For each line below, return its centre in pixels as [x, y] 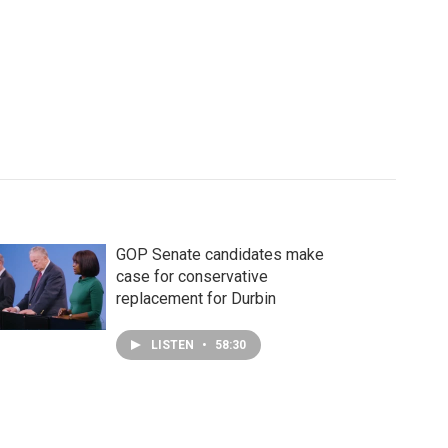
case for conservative [191, 276]
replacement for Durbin [195, 298]
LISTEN [173, 344]
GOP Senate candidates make [219, 254]
